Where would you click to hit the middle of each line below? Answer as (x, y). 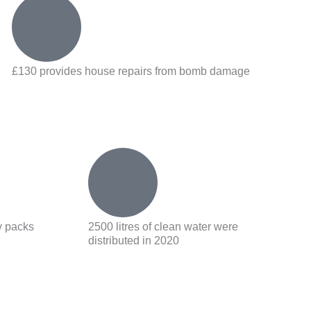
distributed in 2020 (134, 241)
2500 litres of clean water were (163, 227)
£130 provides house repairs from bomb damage (131, 72)
